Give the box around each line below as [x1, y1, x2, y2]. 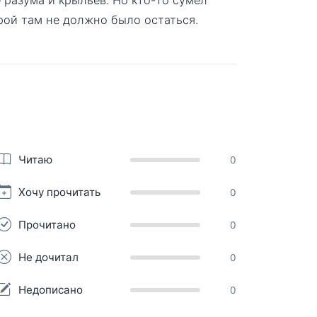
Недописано [18, 282, 83, 296]
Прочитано [18, 217, 76, 231]
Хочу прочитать [18, 185, 100, 199]
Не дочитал [18, 250, 79, 264]
